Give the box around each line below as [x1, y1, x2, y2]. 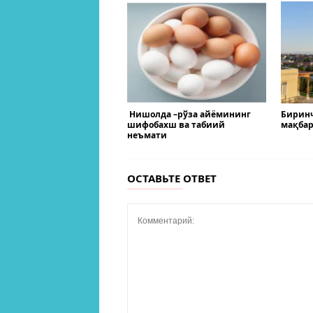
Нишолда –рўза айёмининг [127, 108, 251, 121]
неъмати [127, 129, 167, 142]
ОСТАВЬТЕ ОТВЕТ [127, 171, 217, 187]
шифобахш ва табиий [127, 119, 225, 131]
